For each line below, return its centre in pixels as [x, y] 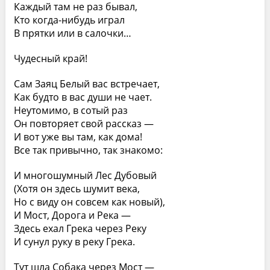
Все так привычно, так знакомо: [88, 150]
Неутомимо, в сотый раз [71, 110]
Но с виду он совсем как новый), [89, 202]
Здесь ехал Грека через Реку [80, 228]
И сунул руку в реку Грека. [74, 242]
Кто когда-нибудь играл [69, 20]
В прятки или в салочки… [72, 33]
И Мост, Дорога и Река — [72, 215]
